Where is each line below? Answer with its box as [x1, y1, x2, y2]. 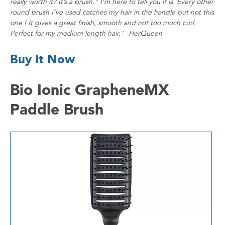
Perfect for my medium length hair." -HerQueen [10, 28, 162, 38]
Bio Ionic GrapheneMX [10, 79, 169, 99]
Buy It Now [10, 51, 75, 66]
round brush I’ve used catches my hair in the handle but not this [10, 7, 214, 17]
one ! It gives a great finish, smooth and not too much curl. [10, 18, 196, 27]
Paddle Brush [10, 99, 103, 119]
